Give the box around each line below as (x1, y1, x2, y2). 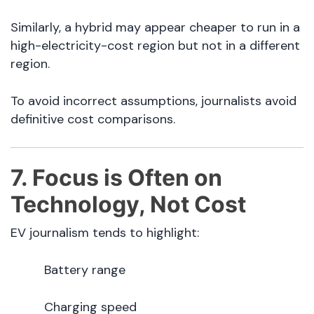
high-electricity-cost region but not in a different (11, 37, 300, 55)
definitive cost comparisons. (11, 111, 175, 128)
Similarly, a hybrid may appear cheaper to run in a (11, 19, 300, 36)
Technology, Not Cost (11, 191, 246, 219)
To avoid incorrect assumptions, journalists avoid (11, 93, 296, 110)
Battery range (44, 261, 125, 279)
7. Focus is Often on (11, 164, 222, 192)
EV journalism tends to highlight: (11, 224, 199, 242)
